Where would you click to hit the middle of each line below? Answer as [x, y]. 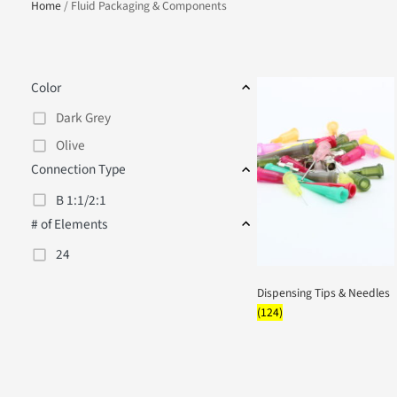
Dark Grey [97, 209]
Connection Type [92, 269]
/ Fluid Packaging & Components [169, 78]
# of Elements [81, 334]
